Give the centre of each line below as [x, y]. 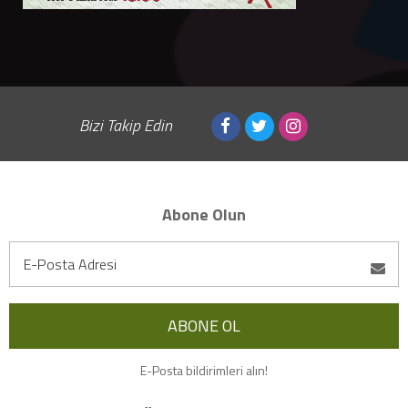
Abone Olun [204, 215]
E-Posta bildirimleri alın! [204, 371]
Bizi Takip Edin [126, 125]
